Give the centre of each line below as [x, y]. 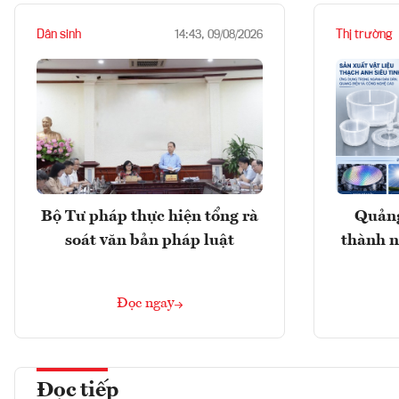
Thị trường [364, 35]
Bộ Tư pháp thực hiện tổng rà [150, 217]
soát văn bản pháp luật [150, 241]
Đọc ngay [146, 304]
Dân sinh [59, 35]
